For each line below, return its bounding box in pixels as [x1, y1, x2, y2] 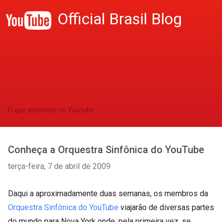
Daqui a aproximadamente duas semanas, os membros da [8, 189, 208, 198]
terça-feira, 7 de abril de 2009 [8, 162, 111, 171]
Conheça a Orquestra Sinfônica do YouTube [8, 144, 204, 156]
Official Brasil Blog [57, 9, 182, 28]
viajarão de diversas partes [118, 203, 214, 212]
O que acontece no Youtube [8, 106, 95, 114]
